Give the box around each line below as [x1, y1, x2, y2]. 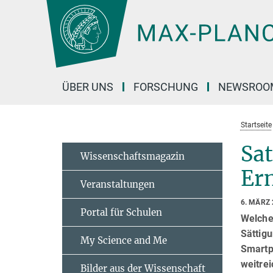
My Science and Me [80, 235, 167, 246]
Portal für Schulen [80, 207, 162, 218]
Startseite [240, 121, 272, 129]
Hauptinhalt [3, 5, 54, 17]
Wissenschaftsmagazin [80, 151, 185, 162]
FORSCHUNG [133, 80, 198, 93]
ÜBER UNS [62, 80, 113, 93]
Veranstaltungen [80, 179, 155, 190]
